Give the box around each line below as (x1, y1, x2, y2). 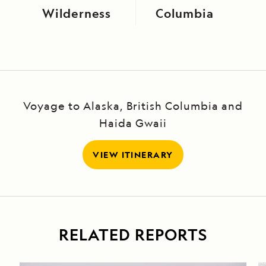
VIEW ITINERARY (93, 149, 173, 161)
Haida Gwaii (99, 116, 167, 131)
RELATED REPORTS (58, 224, 208, 245)
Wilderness (42, 5, 111, 22)
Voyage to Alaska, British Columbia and (23, 99, 243, 113)
